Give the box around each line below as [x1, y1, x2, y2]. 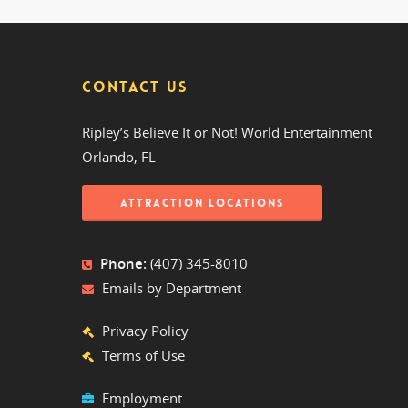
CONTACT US [82, 77, 188, 97]
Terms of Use [102, 346, 185, 365]
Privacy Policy [102, 321, 189, 341]
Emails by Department [102, 279, 241, 298]
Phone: [97, 254, 147, 273]
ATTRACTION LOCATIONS [120, 196, 284, 211]
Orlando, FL [82, 148, 156, 167]
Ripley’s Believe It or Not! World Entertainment [82, 123, 372, 142]
